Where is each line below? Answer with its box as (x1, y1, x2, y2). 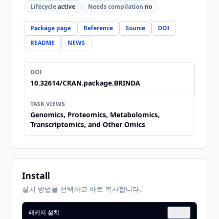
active (56, 2, 75, 11)
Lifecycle (30, 2, 56, 11)
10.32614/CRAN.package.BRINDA (30, 78, 140, 88)
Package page (30, 24, 71, 32)
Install (22, 170, 50, 181)
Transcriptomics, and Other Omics (30, 120, 145, 129)
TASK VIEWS (30, 100, 65, 108)
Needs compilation (88, 2, 143, 11)
